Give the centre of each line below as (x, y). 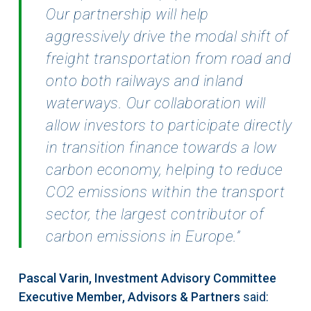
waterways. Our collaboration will (156, 103)
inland (223, 81)
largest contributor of (193, 215)
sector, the (84, 215)
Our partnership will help (127, 15)
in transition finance (115, 148)
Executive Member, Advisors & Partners (129, 297)
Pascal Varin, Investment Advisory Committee (147, 278)
